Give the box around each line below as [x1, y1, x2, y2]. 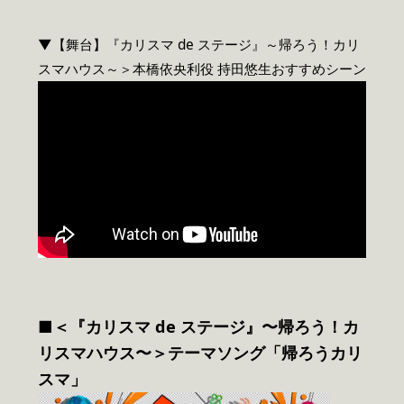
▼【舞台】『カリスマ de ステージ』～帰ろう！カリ [38, 34, 360, 54]
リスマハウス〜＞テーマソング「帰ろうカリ [38, 341, 363, 363]
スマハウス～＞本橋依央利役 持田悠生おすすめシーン [38, 59, 366, 78]
